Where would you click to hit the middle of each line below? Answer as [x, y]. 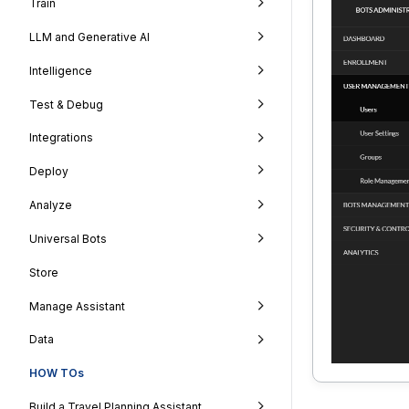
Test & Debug [66, 104]
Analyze [51, 205]
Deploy [49, 172]
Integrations [61, 138]
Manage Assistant [77, 306]
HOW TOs [57, 373]
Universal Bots [68, 239]
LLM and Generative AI [89, 37]
